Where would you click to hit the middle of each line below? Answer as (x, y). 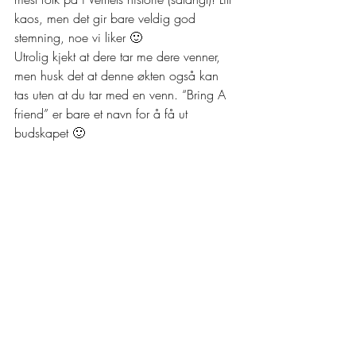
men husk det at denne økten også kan (118, 75)
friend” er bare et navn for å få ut (103, 114)
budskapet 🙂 (50, 133)
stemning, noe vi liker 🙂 (78, 37)
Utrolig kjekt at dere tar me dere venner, (119, 56)
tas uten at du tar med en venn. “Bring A (122, 95)
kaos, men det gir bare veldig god (107, 18)
